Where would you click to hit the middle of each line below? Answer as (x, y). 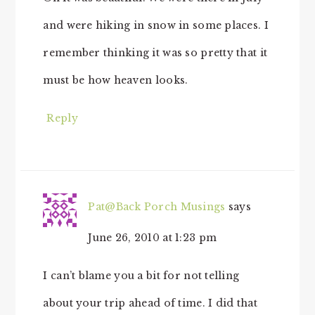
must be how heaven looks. (116, 80)
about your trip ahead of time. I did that (150, 303)
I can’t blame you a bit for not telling (141, 275)
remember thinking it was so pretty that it (155, 52)
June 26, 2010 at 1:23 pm (153, 237)
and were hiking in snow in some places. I (156, 25)
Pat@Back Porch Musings (157, 206)
